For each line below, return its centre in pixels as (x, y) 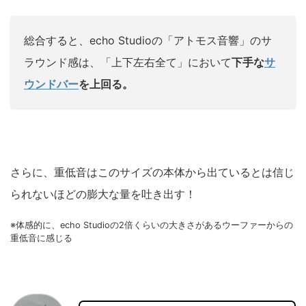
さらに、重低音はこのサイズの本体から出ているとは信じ (152, 172)
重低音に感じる (41, 238)
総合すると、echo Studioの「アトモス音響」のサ (148, 40)
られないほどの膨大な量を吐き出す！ (103, 194)
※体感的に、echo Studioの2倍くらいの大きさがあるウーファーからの (152, 225)
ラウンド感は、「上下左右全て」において (128, 62)
